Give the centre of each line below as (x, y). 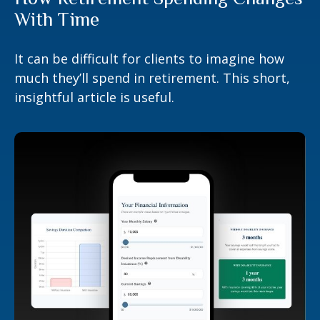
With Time (57, 19)
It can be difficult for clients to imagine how (149, 58)
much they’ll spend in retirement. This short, (152, 77)
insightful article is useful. (94, 97)
